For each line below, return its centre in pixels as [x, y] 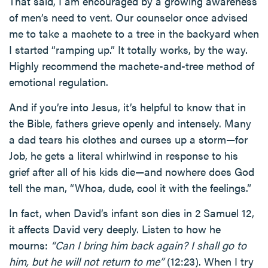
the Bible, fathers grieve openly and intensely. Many [130, 123]
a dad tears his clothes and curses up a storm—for [128, 139]
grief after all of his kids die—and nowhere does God [132, 171]
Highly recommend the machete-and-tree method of [132, 66]
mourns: [30, 245]
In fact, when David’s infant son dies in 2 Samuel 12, [132, 213]
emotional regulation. [59, 82]
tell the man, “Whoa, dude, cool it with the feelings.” [130, 188]
